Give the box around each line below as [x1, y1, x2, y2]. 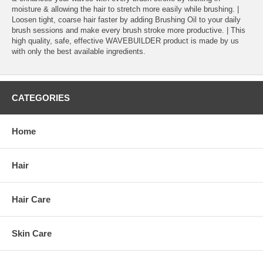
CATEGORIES [12, 92, 70, 103]
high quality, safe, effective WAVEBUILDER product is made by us [12, 36, 239, 45]
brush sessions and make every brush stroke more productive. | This [12, 25, 245, 35]
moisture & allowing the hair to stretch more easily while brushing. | [12, 4, 239, 14]
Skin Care [12, 228, 52, 238]
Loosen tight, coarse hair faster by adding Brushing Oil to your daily [12, 15, 241, 24]
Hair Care [12, 194, 50, 204]
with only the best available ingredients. [12, 46, 146, 56]
